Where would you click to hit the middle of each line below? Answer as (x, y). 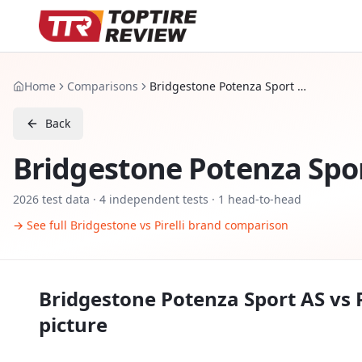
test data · (69, 199)
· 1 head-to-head (255, 199)
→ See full (42, 225)
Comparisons (103, 86)
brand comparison (237, 225)
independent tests (157, 199)
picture (73, 324)
